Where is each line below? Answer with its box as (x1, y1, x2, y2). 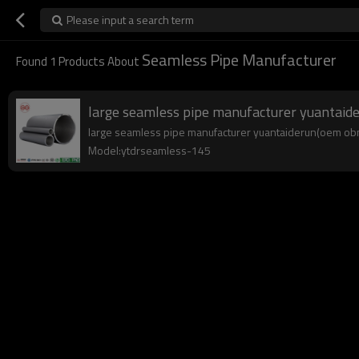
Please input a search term (67, 11, 194, 28)
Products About (56, 52, 142, 71)
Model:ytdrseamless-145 (88, 142, 211, 159)
